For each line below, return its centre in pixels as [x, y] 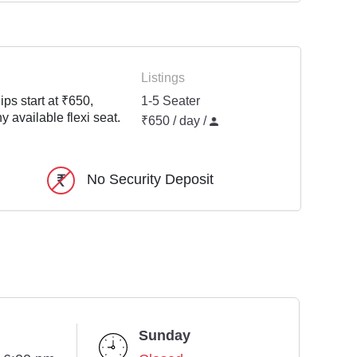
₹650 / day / [176, 121]
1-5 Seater [171, 101]
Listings [163, 78]
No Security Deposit [150, 180]
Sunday [165, 336]
